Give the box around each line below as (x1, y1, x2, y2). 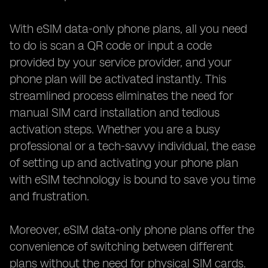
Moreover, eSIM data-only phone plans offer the (10, 223, 254, 237)
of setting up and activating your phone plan (10, 156, 238, 170)
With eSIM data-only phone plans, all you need (10, 22, 247, 36)
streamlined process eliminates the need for (10, 89, 233, 103)
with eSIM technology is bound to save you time (10, 172, 255, 187)
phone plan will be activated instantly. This (10, 72, 226, 86)
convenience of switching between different (10, 239, 233, 254)
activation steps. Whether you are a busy (10, 122, 220, 136)
